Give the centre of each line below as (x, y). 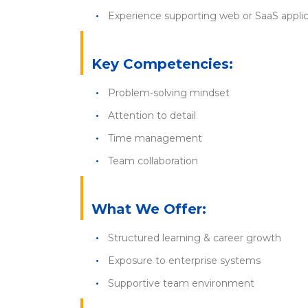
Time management (155, 138)
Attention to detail (152, 115)
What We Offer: (149, 209)
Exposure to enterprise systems (184, 261)
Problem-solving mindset (169, 93)
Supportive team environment (181, 283)
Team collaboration (153, 161)
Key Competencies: (162, 64)
